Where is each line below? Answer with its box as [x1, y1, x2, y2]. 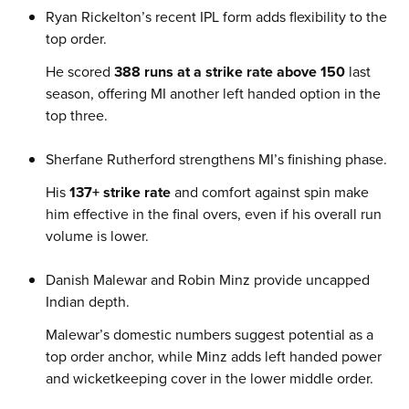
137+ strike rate [69, 182, 171, 203]
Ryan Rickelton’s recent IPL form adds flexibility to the [46, 6, 387, 27]
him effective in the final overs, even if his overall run [46, 204, 382, 225]
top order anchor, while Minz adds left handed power [46, 346, 382, 367]
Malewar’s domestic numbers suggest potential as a [46, 324, 373, 345]
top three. [46, 105, 108, 126]
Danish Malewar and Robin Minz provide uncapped [46, 269, 370, 290]
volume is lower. [46, 225, 149, 246]
